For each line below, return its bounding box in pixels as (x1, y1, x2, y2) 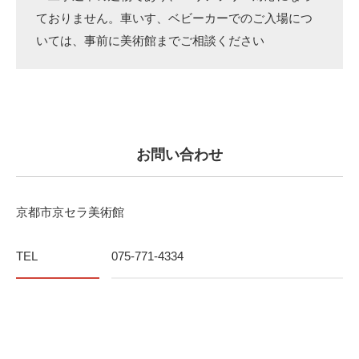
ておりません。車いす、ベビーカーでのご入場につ (36, 11, 313, 25)
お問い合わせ (136, 147, 223, 163)
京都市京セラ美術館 (16, 205, 124, 219)
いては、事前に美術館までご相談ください (36, 34, 264, 47)
